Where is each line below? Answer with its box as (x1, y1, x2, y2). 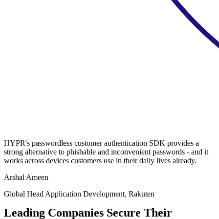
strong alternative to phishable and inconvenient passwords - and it (4, 147, 208, 156)
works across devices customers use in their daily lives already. (4, 156, 197, 165)
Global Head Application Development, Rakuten (4, 189, 154, 198)
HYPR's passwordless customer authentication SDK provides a (4, 138, 199, 147)
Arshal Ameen (4, 173, 48, 181)
